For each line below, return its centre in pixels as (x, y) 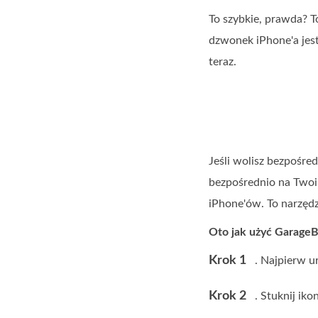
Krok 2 (227, 296)
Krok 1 (227, 261)
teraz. (223, 62)
